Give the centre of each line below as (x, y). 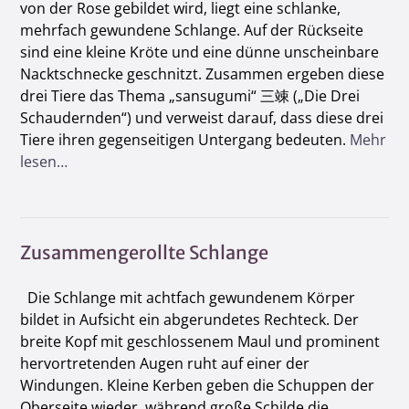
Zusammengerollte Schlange (144, 252)
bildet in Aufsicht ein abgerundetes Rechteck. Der (189, 319)
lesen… (44, 162)
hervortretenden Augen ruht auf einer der (165, 363)
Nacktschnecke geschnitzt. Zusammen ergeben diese (202, 74)
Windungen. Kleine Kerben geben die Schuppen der (197, 385)
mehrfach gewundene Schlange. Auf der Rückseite (192, 31)
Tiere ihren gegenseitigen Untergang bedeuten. (185, 140)
